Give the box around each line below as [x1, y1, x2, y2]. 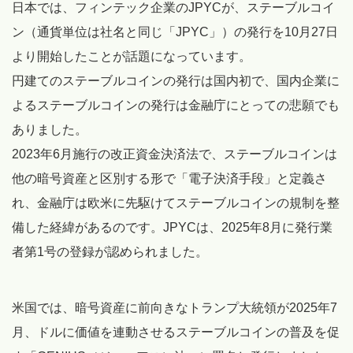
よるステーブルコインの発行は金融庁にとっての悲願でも [12, 98, 340, 113]
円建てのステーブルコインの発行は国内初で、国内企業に [12, 74, 340, 88]
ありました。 [12, 123, 87, 137]
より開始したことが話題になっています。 [12, 50, 251, 64]
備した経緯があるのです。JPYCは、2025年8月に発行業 [12, 221, 333, 235]
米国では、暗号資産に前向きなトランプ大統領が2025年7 [12, 301, 337, 315]
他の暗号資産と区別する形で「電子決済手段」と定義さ [12, 172, 327, 186]
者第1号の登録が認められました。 [12, 245, 208, 259]
